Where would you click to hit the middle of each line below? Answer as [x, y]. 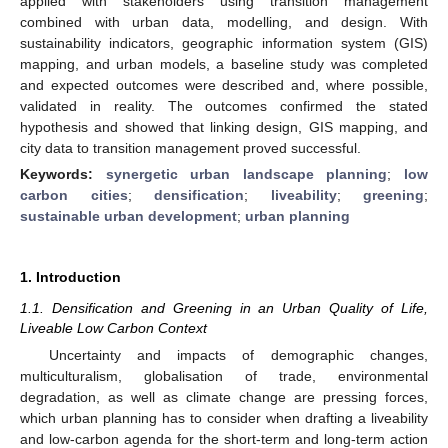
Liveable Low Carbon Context [113, 327]
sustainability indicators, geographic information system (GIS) [224, 42]
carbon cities [74, 194]
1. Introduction [70, 276]
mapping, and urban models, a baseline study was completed [224, 63]
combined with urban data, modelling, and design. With [224, 21]
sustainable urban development [128, 215]
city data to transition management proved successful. [190, 147]
